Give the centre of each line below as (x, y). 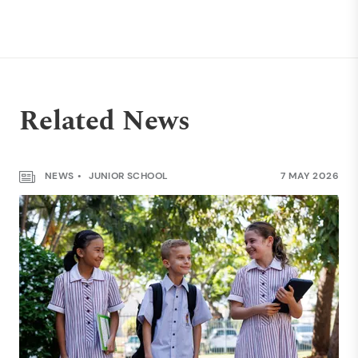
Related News (105, 121)
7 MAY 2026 (310, 176)
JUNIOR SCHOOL (127, 176)
